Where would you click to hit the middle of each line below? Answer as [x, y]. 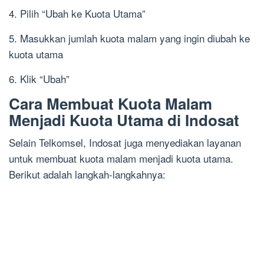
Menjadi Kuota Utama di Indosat [124, 120]
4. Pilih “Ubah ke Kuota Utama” [77, 14]
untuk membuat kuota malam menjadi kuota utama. [121, 159]
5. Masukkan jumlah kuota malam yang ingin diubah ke [129, 38]
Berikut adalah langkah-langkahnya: [87, 174]
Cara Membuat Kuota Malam [110, 104]
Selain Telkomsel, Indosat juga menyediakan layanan [125, 143]
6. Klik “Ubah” [39, 79]
